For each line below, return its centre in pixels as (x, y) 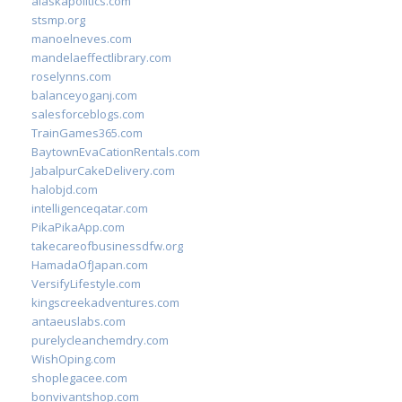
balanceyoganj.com (84, 95)
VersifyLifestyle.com (86, 284)
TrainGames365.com (87, 133)
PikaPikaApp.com (78, 227)
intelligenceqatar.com (90, 208)
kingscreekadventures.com (105, 302)
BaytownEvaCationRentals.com (116, 152)
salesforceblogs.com (88, 114)
